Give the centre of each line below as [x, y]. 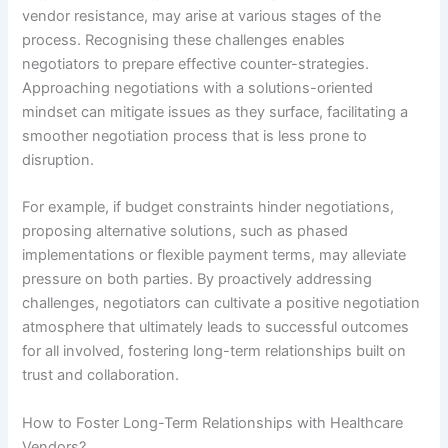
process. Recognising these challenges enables [184, 39]
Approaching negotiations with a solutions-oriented [198, 87]
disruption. [58, 159]
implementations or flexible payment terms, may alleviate [214, 255]
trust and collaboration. [101, 375]
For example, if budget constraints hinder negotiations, [208, 207]
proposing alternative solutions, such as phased [185, 231]
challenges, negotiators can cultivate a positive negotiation [221, 303]
